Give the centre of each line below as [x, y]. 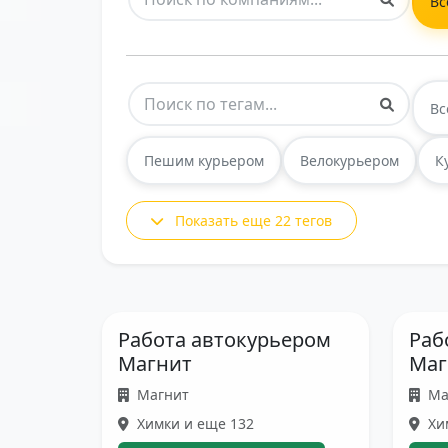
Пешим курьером [204, 160]
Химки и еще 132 [193, 423]
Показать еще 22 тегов [253, 220]
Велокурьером [349, 160]
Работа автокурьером [224, 339]
